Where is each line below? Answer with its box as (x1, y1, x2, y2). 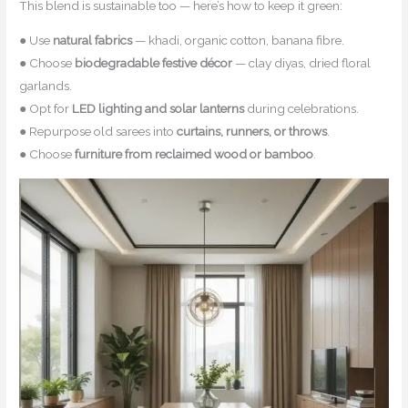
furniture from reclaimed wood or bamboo (75, 147, 314, 162)
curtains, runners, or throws (177, 124, 328, 139)
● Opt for (19, 101, 73, 117)
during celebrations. (244, 101, 360, 117)
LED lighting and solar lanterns (72, 101, 245, 117)
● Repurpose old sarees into (19, 124, 178, 139)
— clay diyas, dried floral (232, 56, 372, 71)
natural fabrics (53, 33, 133, 48)
